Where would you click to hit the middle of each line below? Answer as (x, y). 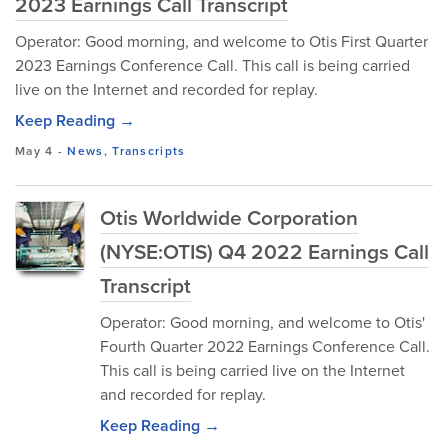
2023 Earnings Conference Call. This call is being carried (212, 65)
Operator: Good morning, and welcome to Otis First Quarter (221, 41)
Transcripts (149, 151)
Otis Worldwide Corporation (229, 217)
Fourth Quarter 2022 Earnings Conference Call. (265, 346)
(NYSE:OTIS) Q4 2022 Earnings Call (264, 251)
